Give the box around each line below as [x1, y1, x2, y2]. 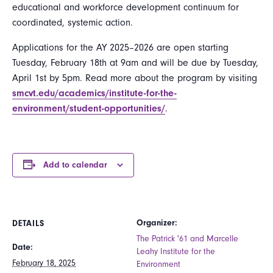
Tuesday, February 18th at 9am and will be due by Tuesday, [12, 57, 258, 68]
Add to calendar [43, 159, 107, 170]
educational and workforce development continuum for [12, 1, 239, 13]
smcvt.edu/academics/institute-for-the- [12, 87, 177, 99]
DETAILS [12, 218, 44, 229]
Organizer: [136, 217, 177, 228]
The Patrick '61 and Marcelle [136, 233, 238, 244]
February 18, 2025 [12, 257, 76, 268]
